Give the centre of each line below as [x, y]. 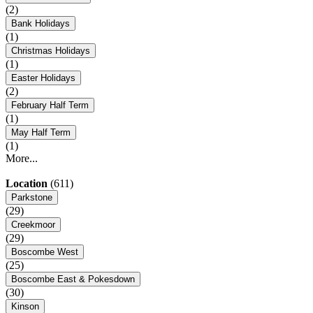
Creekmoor [33, 225]
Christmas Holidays [51, 51]
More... [22, 159]
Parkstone [32, 198]
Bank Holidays [41, 24]
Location [27, 184]
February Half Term [50, 105]
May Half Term [41, 133]
